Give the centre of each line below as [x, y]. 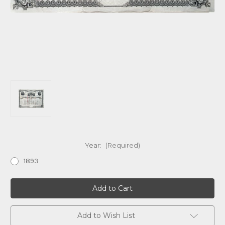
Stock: [21, 193]
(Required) [123, 145]
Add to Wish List [106, 216]
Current [23, 183]
